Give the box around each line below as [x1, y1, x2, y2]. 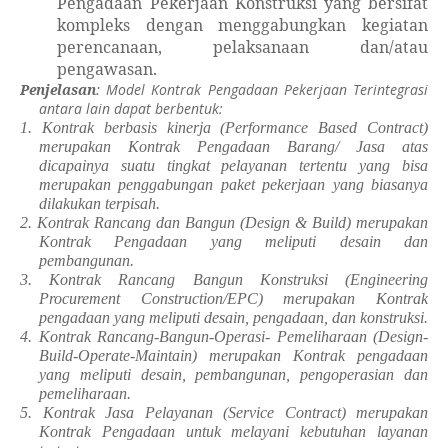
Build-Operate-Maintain [38, 347, 192, 364]
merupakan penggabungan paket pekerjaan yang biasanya [38, 176, 428, 193]
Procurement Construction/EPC [38, 290, 258, 307]
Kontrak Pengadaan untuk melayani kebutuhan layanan [38, 423, 428, 440]
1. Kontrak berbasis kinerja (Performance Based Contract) [20, 119, 428, 136]
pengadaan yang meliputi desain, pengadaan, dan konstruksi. [38, 309, 428, 326]
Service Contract [228, 404, 341, 421]
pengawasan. [57, 58, 158, 80]
